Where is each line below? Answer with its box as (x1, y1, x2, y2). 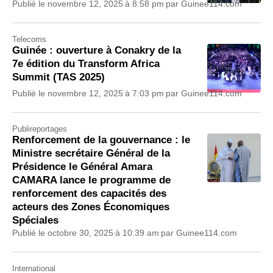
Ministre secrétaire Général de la (12, 147, 170, 159)
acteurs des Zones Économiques (12, 200, 169, 213)
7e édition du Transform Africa (12, 57, 160, 69)
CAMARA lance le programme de (12, 174, 171, 186)
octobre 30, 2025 (48, 227, 113, 238)
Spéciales (12, 214, 58, 226)
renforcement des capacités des (12, 187, 166, 199)
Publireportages (12, 124, 67, 133)
